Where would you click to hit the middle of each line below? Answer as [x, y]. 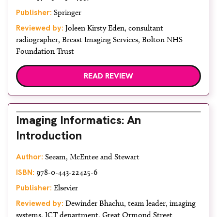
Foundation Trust [45, 51]
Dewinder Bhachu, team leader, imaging [130, 203]
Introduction [49, 135]
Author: [30, 157]
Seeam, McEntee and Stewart [91, 157]
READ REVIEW [108, 76]
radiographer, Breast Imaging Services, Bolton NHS [99, 39]
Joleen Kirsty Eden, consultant [113, 28]
